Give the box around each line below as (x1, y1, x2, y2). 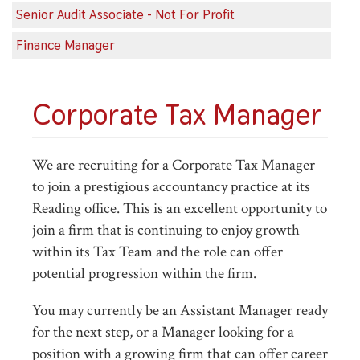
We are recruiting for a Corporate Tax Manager (32, 155, 315, 175)
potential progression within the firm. (32, 264, 256, 284)
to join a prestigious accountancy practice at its (32, 177, 310, 197)
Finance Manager (16, 36, 115, 54)
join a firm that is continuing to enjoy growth (32, 220, 300, 240)
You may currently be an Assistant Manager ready (32, 301, 328, 321)
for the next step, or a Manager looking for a (32, 322, 294, 343)
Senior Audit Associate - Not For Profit (16, 6, 235, 23)
